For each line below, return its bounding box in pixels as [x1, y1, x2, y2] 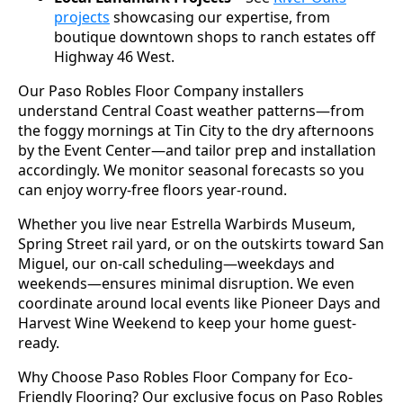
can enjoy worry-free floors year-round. [18, 180, 287, 201]
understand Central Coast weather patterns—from [18, 101, 364, 121]
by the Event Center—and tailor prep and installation [18, 140, 376, 161]
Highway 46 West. [54, 47, 175, 67]
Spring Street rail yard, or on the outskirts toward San [18, 234, 384, 255]
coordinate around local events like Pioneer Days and [18, 293, 381, 314]
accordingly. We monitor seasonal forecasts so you [18, 160, 364, 181]
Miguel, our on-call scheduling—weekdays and [18, 254, 335, 274]
